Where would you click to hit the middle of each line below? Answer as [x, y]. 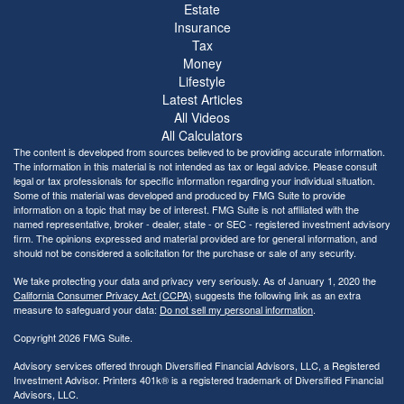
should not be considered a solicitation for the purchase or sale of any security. [185, 252]
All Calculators [202, 135]
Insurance [202, 27]
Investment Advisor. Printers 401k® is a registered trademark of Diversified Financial [198, 379]
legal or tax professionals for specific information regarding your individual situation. [194, 180]
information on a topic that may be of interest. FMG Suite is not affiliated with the [186, 209]
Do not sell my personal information [236, 309]
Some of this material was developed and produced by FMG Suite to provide [179, 194]
